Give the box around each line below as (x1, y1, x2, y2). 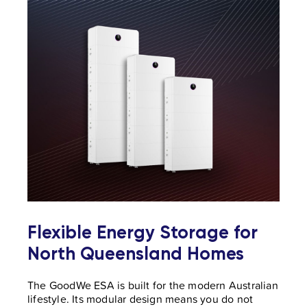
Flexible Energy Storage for (27, 221, 258, 244)
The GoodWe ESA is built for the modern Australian (27, 278, 278, 293)
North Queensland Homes (27, 243, 244, 265)
